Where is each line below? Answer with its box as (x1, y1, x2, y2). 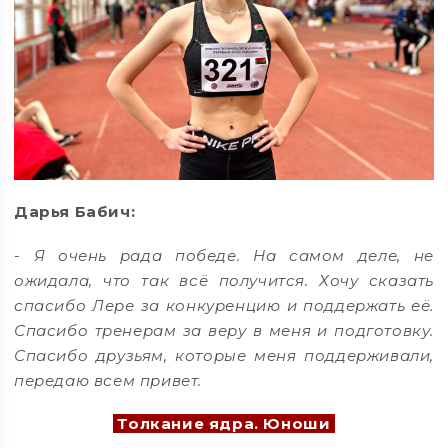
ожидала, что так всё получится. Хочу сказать (14, 270, 434, 290)
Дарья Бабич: (14, 201, 136, 221)
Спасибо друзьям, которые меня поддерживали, (14, 345, 434, 365)
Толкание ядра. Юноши (112, 414, 336, 434)
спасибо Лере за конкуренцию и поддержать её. (14, 295, 434, 315)
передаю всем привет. (14, 370, 203, 390)
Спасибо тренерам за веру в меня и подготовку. (14, 320, 434, 340)
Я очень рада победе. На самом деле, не (33, 245, 434, 265)
